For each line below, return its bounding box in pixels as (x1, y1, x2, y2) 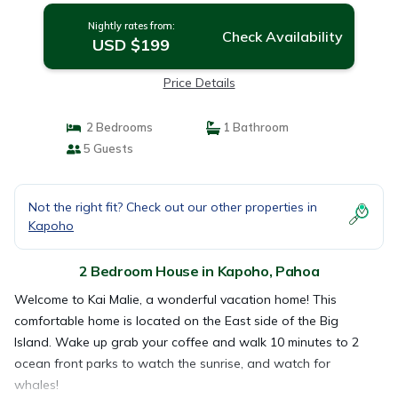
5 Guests (80, 141, 133, 155)
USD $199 (92, 35, 171, 55)
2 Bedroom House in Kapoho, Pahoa (78, 262, 320, 280)
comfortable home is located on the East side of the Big (14, 313, 338, 329)
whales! (14, 377, 59, 393)
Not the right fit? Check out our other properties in (28, 199, 317, 215)
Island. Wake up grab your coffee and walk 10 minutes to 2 (14, 334, 359, 350)
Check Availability (221, 28, 343, 45)
